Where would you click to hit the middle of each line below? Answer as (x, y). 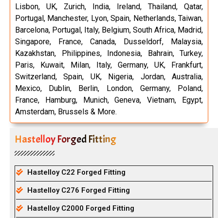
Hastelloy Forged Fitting (65, 139)
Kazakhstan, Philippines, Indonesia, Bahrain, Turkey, (109, 53)
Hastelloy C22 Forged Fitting (76, 172)
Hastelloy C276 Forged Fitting (78, 190)
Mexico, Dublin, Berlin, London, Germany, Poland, (109, 88)
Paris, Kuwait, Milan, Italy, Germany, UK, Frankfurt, (109, 65)
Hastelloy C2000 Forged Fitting (81, 208)
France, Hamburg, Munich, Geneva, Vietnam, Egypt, (109, 100)
